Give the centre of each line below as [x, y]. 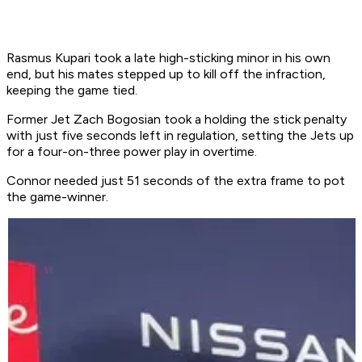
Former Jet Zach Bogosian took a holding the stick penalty [177, 120]
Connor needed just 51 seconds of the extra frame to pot [176, 181]
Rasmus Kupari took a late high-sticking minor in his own [168, 58]
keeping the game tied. [74, 90]
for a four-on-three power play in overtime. [133, 152]
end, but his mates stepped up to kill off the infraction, [166, 74]
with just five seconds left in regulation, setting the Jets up [180, 136]
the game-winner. [59, 197]
